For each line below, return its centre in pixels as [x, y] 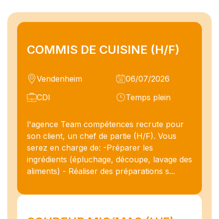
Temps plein [148, 97]
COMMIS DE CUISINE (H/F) [103, 49]
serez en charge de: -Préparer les [90, 147]
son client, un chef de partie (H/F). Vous [102, 136]
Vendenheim [59, 78]
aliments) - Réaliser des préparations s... [101, 171]
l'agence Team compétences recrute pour [105, 124]
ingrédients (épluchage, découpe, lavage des [109, 159]
